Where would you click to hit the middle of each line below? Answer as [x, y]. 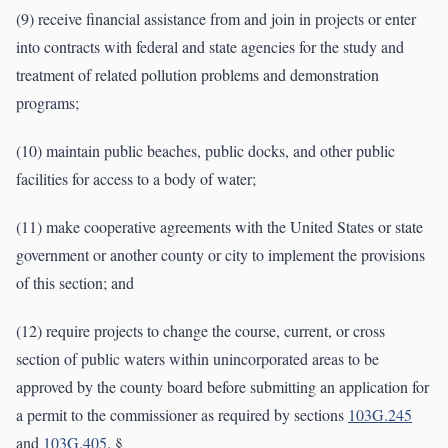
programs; [47, 103]
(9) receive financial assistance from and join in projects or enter [216, 19]
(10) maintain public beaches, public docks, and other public [205, 151]
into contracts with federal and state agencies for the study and [210, 47]
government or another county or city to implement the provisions [220, 255]
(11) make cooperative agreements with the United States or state [219, 227]
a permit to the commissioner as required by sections [182, 415]
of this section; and [75, 283]
